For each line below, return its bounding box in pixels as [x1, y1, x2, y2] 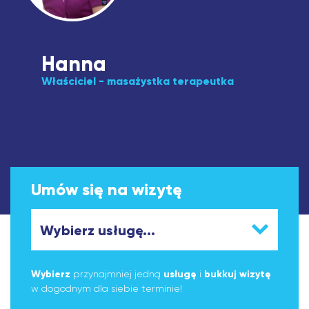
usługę [163, 268, 197, 280]
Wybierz [31, 268, 70, 280]
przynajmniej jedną [70, 268, 163, 279]
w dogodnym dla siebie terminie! [31, 283, 182, 294]
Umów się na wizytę [31, 179, 182, 199]
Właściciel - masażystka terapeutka [41, 74, 234, 88]
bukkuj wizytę [204, 268, 271, 280]
